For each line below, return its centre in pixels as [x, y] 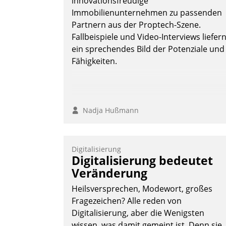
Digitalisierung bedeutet [142, 161]
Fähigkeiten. [94, 61]
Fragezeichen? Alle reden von [127, 201]
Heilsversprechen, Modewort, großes [142, 189]
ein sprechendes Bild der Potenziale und [148, 49]
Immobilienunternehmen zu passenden [147, 13]
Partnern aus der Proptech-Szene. [136, 25]
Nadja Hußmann [109, 110]
